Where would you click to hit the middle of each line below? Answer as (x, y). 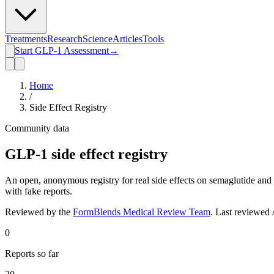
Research (65, 39)
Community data (37, 128)
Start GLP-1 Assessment (62, 50)
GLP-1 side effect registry (86, 154)
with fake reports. (39, 191)
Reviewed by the (38, 212)
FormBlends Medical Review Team (142, 212)
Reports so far (32, 253)
